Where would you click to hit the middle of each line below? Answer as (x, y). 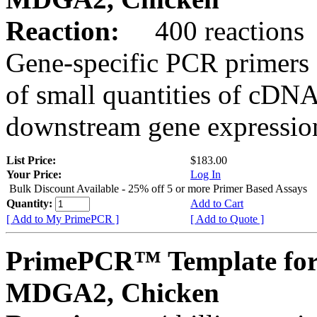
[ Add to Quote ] (227, 219)
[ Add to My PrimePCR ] (63, 219)
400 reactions (215, 30)
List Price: (33, 160)
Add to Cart (217, 203)
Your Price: (34, 174)
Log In (206, 174)
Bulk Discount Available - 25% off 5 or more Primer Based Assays (158, 188)
